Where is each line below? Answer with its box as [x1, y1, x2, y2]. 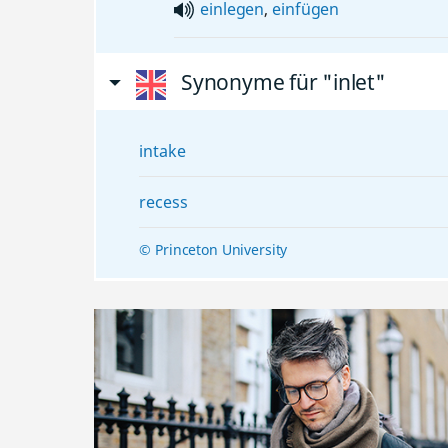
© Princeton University [139, 239, 288, 259]
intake [139, 139, 186, 162]
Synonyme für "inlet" [180, 67, 386, 96]
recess [139, 190, 188, 213]
